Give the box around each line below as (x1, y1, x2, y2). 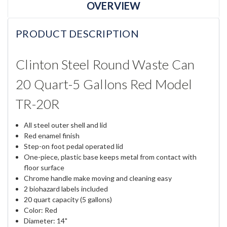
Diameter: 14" (24, 216, 68, 225)
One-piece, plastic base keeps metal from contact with (24, 153, 197, 162)
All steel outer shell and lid (24, 121, 107, 130)
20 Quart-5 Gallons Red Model (16, 76, 192, 93)
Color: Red (24, 206, 58, 215)
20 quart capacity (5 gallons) (24, 195, 112, 204)
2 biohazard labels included (24, 184, 108, 194)
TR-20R (16, 96, 60, 112)
